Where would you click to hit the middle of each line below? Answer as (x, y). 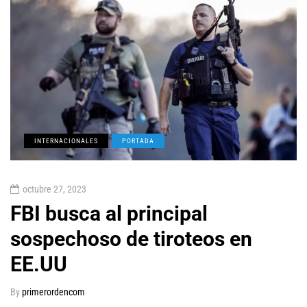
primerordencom (53, 292)
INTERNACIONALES (66, 141)
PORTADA (138, 141)
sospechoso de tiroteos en (131, 239)
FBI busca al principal (109, 214)
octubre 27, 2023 (54, 189)
